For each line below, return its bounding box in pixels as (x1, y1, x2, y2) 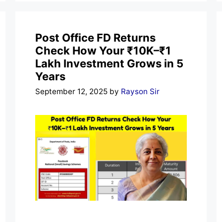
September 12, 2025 (35, 87, 108, 97)
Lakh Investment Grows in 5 (35, 56, 183, 70)
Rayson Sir (120, 87, 160, 97)
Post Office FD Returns (35, 31, 156, 44)
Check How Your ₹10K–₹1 (35, 44, 171, 57)
